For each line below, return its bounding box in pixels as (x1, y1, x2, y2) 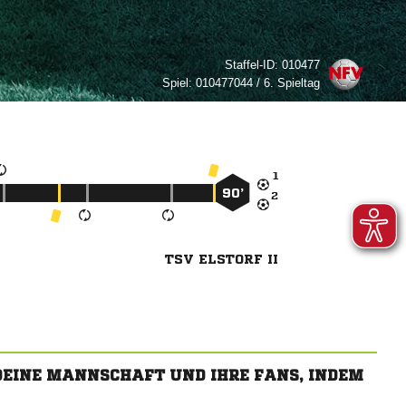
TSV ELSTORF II (165, 253, 279, 266)
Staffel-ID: (225, 58, 278, 72)
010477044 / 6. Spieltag (192, 76, 320, 90)
